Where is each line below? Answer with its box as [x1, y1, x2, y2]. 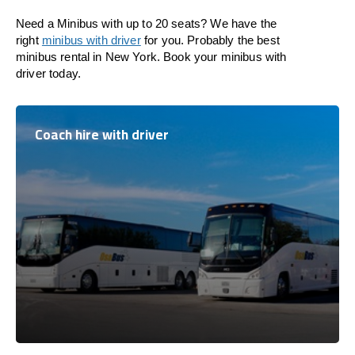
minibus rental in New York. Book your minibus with [16, 50, 287, 63]
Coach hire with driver [35, 122, 169, 147]
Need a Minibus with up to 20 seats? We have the [16, 17, 277, 30]
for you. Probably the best [140, 33, 280, 47]
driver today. [16, 67, 81, 80]
